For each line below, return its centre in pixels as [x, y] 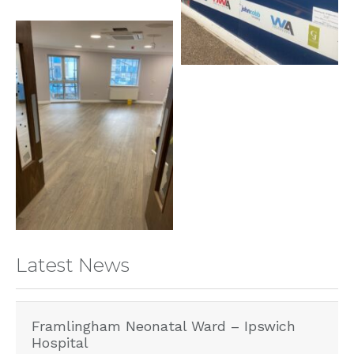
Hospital [60, 343]
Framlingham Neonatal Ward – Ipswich [164, 326]
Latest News [73, 265]
